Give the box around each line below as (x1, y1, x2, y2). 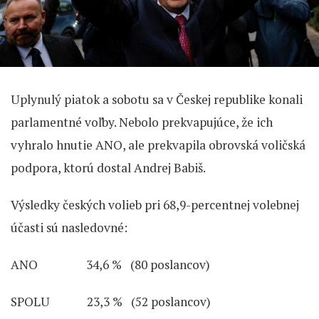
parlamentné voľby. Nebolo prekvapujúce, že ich (11, 114, 273, 131)
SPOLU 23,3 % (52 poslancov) (11, 293, 211, 310)
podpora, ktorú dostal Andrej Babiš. (11, 159, 206, 177)
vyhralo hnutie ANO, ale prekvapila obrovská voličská (11, 137, 305, 154)
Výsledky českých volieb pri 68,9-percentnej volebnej (11, 197, 299, 214)
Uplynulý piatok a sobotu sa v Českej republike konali (11, 91, 303, 108)
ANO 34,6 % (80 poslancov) (11, 256, 210, 273)
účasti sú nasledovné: (11, 219, 127, 236)
